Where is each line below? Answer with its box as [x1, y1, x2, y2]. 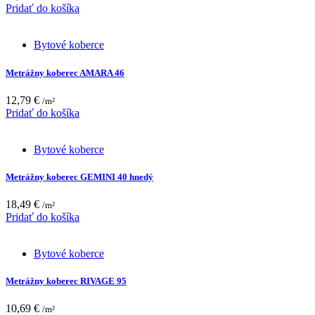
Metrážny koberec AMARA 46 [6, 67, 124, 78]
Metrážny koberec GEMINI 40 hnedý [6, 171, 153, 182]
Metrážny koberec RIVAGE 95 [6, 276, 127, 287]
